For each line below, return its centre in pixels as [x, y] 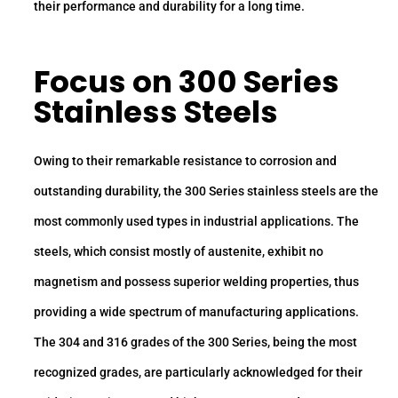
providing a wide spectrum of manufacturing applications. [196, 311]
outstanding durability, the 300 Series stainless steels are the [206, 191]
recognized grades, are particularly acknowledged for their [198, 372]
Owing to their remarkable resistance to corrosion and [185, 160]
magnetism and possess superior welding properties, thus [196, 281]
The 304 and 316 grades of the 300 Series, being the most [195, 342]
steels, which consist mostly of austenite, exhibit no [179, 251]
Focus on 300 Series [187, 82]
